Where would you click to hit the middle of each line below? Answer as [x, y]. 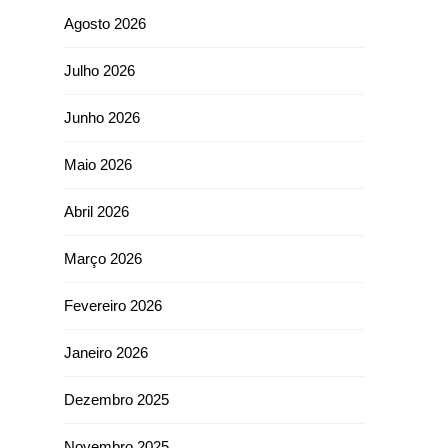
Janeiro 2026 [106, 352]
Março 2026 [103, 258]
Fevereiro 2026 [113, 305]
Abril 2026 [96, 211]
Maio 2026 [98, 164]
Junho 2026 [102, 117]
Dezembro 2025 [116, 399]
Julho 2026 [99, 70]
